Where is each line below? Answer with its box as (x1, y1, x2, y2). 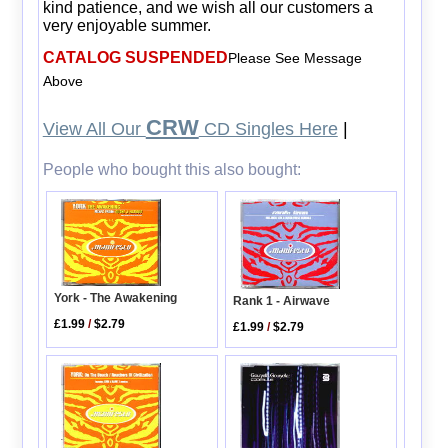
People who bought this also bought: (42, 160, 301, 178)
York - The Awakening (54, 291, 178, 306)
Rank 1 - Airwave (233, 293, 331, 308)
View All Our (42, 118, 146, 139)
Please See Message (227, 49, 362, 66)
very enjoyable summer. (42, 16, 211, 34)
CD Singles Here (198, 118, 338, 139)
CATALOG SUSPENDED (42, 48, 228, 66)
